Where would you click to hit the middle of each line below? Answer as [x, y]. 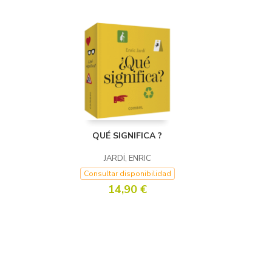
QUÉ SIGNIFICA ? [127, 136]
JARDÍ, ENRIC [127, 158]
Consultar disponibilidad [127, 174]
